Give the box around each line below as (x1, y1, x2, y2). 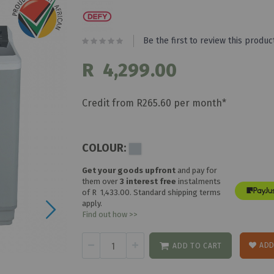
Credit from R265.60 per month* (82, 97, 227, 109)
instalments (178, 176, 221, 186)
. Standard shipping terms (130, 187, 221, 197)
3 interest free (120, 176, 179, 186)
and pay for (176, 165, 218, 175)
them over (82, 176, 120, 186)
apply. (82, 198, 103, 208)
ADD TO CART (172, 241, 222, 250)
